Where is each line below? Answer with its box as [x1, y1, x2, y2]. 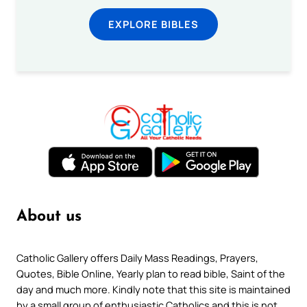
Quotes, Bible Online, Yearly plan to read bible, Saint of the [16, 266, 285, 280]
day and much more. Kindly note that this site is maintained [16, 282, 291, 296]
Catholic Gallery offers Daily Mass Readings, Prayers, [16, 250, 258, 265]
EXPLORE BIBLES [108, 16, 199, 31]
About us [16, 209, 82, 225]
